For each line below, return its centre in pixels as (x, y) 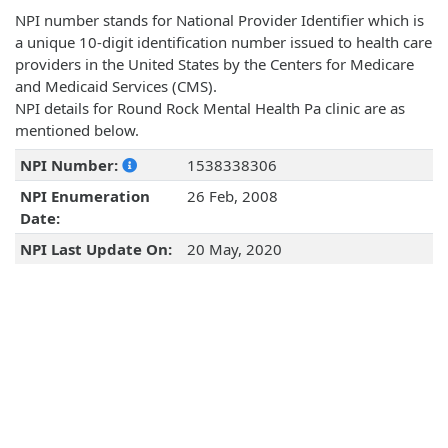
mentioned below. (77, 130)
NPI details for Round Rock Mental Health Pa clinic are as (210, 108)
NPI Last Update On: (95, 249)
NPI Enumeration (84, 196)
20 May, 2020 (234, 249)
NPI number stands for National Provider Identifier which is (219, 20)
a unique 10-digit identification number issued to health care (223, 42)
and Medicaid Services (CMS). (116, 86)
